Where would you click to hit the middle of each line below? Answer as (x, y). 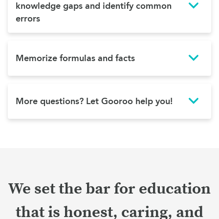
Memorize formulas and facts (75, 58)
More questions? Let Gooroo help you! (94, 101)
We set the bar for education (109, 189)
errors (28, 19)
